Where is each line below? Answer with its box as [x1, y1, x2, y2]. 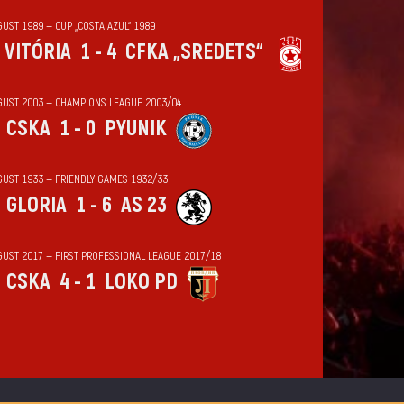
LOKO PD [104, 269, 178, 295]
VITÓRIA [4, 39, 71, 65]
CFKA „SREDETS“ [124, 39, 263, 65]
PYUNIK [104, 115, 167, 142]
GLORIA [5, 192, 67, 218]
